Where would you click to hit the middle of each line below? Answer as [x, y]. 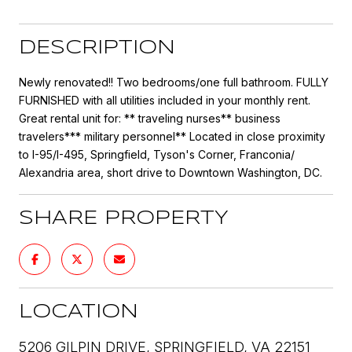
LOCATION [79, 312]
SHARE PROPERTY [124, 218]
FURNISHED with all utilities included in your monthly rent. [165, 100]
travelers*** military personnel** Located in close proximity [172, 136]
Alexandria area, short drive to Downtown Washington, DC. [170, 172]
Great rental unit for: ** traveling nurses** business [150, 118]
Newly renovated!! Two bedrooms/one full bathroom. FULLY [174, 82]
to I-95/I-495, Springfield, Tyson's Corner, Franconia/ [157, 154]
